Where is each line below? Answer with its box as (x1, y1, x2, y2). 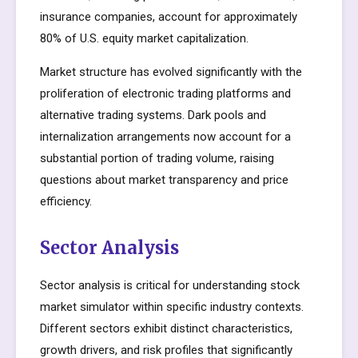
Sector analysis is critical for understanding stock (40, 278, 300, 292)
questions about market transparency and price (40, 173, 288, 187)
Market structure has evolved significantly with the (40, 65, 302, 79)
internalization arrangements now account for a (40, 129, 291, 144)
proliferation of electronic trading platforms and (40, 86, 291, 101)
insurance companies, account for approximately (40, 10, 297, 24)
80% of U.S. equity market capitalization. (40, 31, 249, 46)
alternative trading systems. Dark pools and (40, 108, 266, 122)
